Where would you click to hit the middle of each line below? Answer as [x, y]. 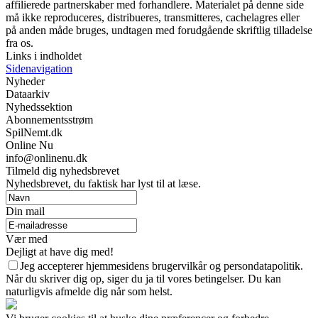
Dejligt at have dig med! [60, 252]
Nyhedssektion [39, 107]
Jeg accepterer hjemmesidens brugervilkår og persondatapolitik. [161, 266]
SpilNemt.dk [34, 132]
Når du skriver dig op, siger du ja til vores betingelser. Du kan [143, 279]
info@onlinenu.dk [46, 158]
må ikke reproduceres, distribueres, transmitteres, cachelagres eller [153, 17]
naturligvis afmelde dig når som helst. [89, 291]
